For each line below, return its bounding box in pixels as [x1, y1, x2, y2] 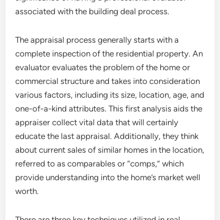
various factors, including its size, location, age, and [15, 90, 205, 100]
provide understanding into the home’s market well [15, 172, 201, 182]
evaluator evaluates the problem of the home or [15, 62, 191, 72]
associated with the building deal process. [15, 6, 170, 16]
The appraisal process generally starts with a [15, 35, 179, 45]
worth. [15, 186, 39, 196]
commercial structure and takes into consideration [15, 76, 200, 86]
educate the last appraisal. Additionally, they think [15, 131, 199, 141]
